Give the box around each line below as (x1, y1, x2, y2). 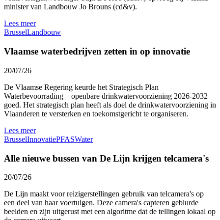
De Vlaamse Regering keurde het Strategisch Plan (4, 82, 159, 91)
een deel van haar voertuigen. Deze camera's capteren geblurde (4, 198, 198, 207)
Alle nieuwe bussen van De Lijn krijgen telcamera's (4, 153, 209, 164)
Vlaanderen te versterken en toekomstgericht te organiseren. (4, 109, 189, 118)
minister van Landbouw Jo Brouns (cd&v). (4, 2, 139, 11)
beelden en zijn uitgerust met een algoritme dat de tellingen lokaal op (4, 207, 216, 216)
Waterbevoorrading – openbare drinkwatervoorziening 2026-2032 (4, 91, 208, 100)
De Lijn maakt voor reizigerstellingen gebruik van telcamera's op (4, 190, 204, 198)
